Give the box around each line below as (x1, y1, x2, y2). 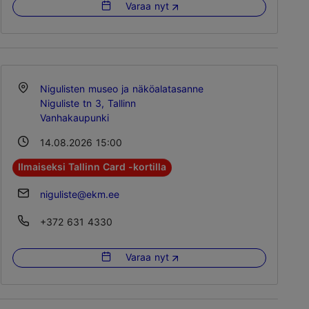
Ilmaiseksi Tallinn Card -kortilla (18, 161, 166, 173)
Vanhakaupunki (40, 111, 109, 123)
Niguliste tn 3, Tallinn (40, 97, 136, 109)
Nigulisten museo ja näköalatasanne (40, 82, 203, 94)
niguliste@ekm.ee (40, 188, 119, 200)
